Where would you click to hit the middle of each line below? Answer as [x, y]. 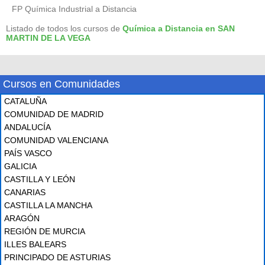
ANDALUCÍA [28, 127]
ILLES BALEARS [35, 244]
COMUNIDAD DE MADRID [54, 114]
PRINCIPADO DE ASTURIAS [57, 257]
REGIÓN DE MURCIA [45, 231]
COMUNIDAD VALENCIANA [56, 140]
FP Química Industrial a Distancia [74, 9]
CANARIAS [25, 192]
